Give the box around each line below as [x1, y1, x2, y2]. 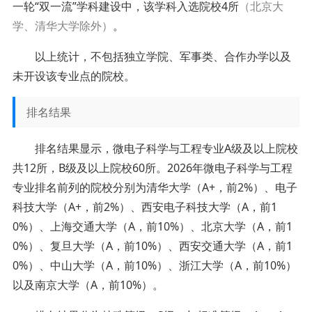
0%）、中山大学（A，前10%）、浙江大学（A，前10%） [12, 257, 297, 273]
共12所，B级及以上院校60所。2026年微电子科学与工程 [12, 159, 292, 175]
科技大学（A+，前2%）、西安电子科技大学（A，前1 [12, 198, 277, 214]
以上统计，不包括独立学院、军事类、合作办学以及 [34, 48, 291, 64]
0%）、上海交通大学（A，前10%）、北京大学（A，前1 [12, 218, 292, 234]
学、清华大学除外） [12, 17, 113, 33]
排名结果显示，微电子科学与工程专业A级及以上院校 [34, 140, 298, 156]
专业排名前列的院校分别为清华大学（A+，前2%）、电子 [12, 179, 297, 195]
